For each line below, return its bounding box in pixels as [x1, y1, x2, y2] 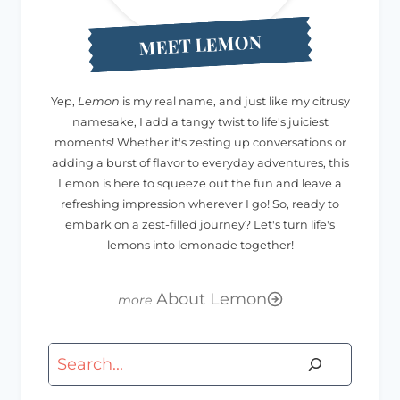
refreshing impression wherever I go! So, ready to [61, 196, 339, 211]
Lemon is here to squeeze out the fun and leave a [58, 176, 342, 190]
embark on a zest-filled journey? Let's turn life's [65, 217, 335, 231]
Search [47, 346, 103, 366]
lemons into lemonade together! [106, 237, 294, 252]
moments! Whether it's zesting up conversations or [54, 135, 346, 149]
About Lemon [155, 288, 267, 309]
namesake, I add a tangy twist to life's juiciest [71, 114, 329, 129]
